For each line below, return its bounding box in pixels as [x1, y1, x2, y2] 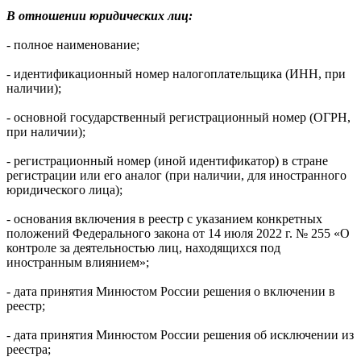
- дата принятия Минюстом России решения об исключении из [6, 328, 354, 342]
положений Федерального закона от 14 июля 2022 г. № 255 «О [6, 226, 350, 241]
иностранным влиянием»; [6, 255, 149, 270]
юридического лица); [6, 183, 122, 197]
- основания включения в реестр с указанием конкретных [6, 212, 322, 226]
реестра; [6, 342, 51, 357]
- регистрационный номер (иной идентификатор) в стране [6, 154, 328, 168]
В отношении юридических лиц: [6, 9, 193, 23]
